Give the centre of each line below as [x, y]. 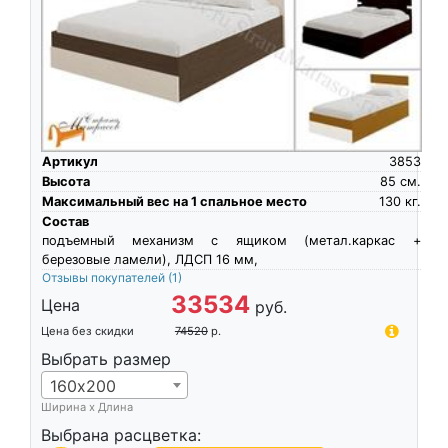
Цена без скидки [87, 330]
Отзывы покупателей [104, 277]
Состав [65, 221]
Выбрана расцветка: [120, 434]
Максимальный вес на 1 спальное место [174, 201]
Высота [65, 181]
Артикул [69, 161]
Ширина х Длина [86, 406]
